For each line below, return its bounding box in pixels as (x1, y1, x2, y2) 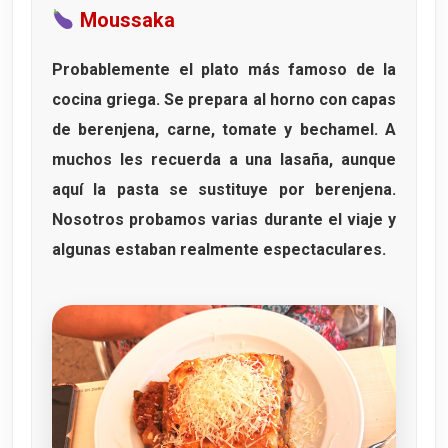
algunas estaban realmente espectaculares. (52, 240, 386, 260)
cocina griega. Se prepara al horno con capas (52, 90, 396, 110)
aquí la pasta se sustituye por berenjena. (52, 180, 396, 200)
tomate (222, 120, 278, 140)
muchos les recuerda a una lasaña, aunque (52, 150, 396, 170)
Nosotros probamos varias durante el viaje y (52, 210, 396, 230)
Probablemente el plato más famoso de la (52, 60, 396, 80)
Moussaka (74, 8, 175, 33)
